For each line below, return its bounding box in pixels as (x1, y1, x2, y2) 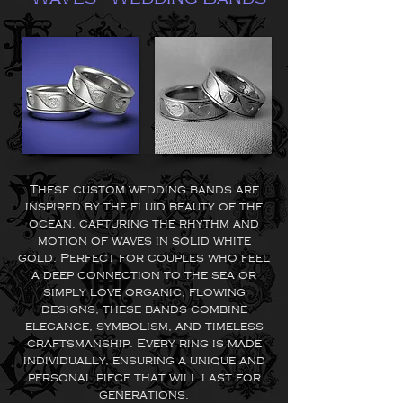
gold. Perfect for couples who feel (18, 251, 270, 264)
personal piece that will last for (27, 371, 261, 384)
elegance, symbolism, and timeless (24, 319, 264, 333)
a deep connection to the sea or (31, 268, 256, 282)
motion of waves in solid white (37, 234, 251, 247)
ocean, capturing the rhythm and (29, 217, 259, 230)
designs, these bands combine (40, 302, 247, 316)
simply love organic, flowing (42, 285, 246, 299)
